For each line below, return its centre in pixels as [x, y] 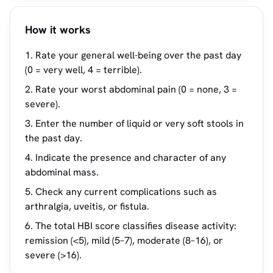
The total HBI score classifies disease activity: [136, 226]
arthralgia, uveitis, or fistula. [87, 206]
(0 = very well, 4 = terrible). [83, 70]
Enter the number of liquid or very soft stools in [140, 123]
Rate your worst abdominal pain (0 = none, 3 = [136, 89]
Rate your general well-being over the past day [138, 55]
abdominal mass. [62, 172]
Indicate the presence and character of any [131, 158]
